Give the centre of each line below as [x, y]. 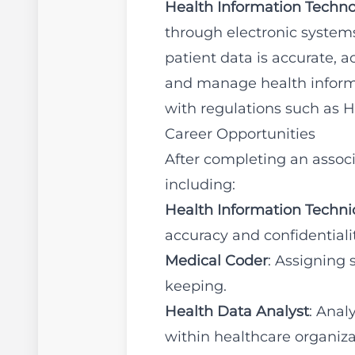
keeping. [196, 286]
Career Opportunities [240, 134]
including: [200, 185]
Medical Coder [216, 261]
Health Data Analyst [237, 311]
